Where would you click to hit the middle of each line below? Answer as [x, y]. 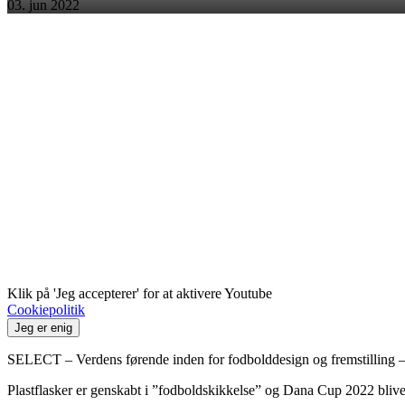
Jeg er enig [43, 327]
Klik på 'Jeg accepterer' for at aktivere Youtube [141, 293]
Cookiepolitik [46, 309]
